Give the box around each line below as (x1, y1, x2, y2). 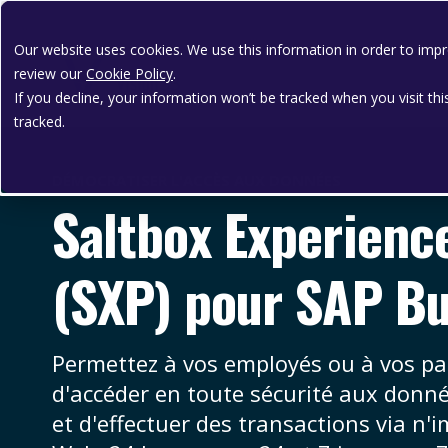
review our (14, 64, 86, 83)
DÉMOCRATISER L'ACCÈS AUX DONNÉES (52, 170, 341, 190)
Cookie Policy (86, 64, 173, 83)
